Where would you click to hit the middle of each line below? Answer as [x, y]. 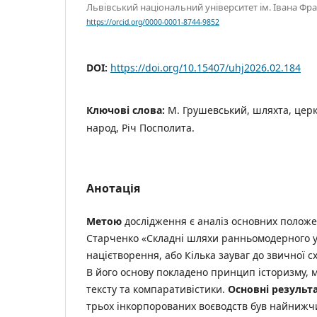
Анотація [113, 189]
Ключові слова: [127, 110]
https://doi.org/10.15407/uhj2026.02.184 [206, 68]
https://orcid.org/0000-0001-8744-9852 [153, 22]
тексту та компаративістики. [157, 289]
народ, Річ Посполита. [140, 128]
